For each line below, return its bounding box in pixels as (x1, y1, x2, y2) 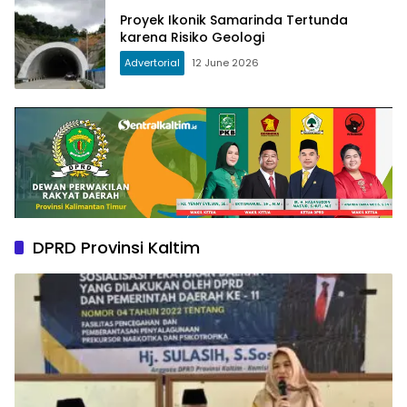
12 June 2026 (192, 55, 259, 71)
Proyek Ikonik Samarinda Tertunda (120, 11, 348, 30)
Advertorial (124, 55, 180, 71)
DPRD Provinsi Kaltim (33, 235, 200, 259)
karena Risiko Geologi (120, 28, 264, 47)
